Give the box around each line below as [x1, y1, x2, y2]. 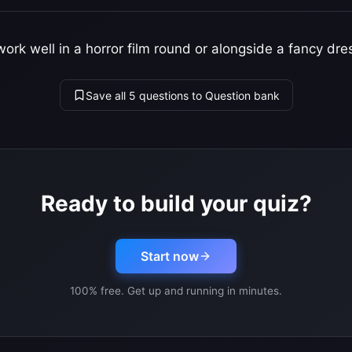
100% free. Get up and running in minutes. [70, 284, 282, 298]
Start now [141, 248, 199, 265]
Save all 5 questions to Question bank [85, 88, 280, 102]
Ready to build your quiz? [40, 190, 312, 218]
